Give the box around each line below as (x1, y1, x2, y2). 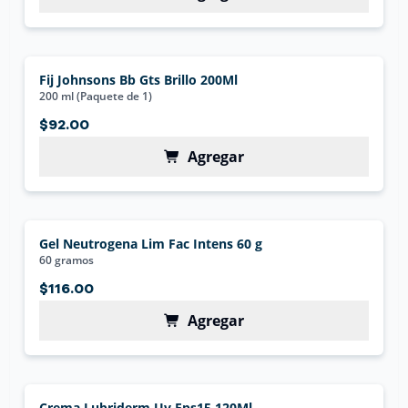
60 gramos (39, 252, 95, 268)
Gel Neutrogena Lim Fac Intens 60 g (39, 235, 263, 252)
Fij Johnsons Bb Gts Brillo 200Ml (39, 71, 239, 88)
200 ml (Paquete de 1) (39, 88, 153, 104)
